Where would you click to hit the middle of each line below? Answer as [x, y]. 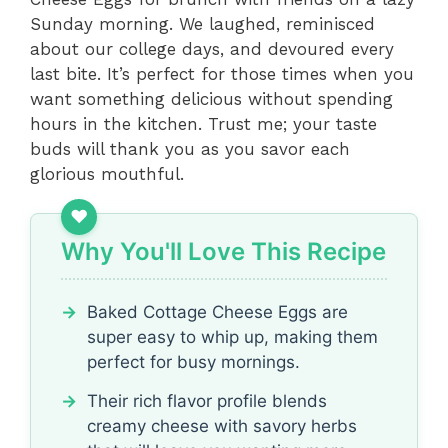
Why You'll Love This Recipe [223, 251]
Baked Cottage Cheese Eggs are [217, 311]
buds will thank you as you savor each [190, 149]
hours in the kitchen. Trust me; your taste [203, 124]
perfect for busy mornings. [193, 361]
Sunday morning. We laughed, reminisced [202, 24]
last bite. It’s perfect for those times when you [222, 74]
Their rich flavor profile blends [207, 400]
